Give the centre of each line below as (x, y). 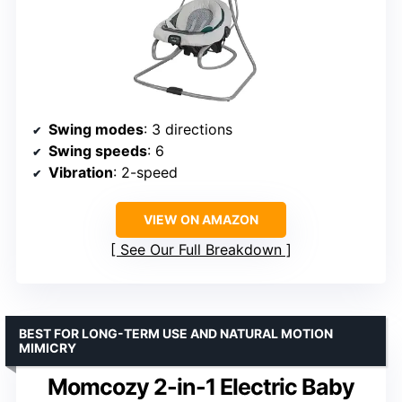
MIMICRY (48, 348)
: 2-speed (145, 173)
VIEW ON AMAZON (201, 220)
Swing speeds (98, 151)
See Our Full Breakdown (201, 250)
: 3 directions (188, 130)
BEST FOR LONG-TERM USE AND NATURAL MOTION (176, 334)
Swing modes (96, 130)
